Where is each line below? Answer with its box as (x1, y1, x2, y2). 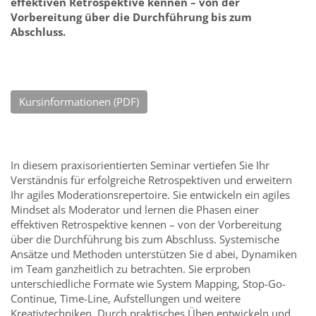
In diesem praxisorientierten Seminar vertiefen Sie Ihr (11, 158, 269, 172)
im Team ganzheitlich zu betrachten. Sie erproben (11, 262, 250, 276)
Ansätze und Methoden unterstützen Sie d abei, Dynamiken (11, 247, 297, 261)
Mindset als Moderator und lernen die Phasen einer (11, 202, 259, 217)
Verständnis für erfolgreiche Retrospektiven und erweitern (11, 173, 292, 187)
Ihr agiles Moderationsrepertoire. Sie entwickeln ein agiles (11, 188, 290, 202)
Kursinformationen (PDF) (19, 95, 139, 109)
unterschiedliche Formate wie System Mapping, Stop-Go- (11, 276, 286, 291)
